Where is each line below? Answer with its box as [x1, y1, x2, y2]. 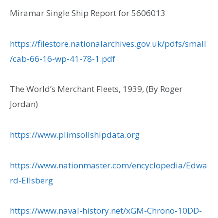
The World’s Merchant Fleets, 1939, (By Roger [10, 83, 182, 95]
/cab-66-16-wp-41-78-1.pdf [10, 53, 115, 64]
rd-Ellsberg [10, 174, 53, 186]
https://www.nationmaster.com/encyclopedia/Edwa [10, 159, 207, 171]
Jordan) [10, 98, 38, 110]
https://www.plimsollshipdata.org [10, 128, 140, 140]
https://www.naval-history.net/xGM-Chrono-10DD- [10, 205, 202, 217]
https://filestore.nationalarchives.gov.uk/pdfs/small [10, 37, 206, 49]
